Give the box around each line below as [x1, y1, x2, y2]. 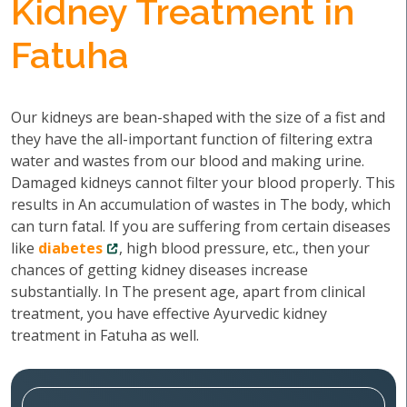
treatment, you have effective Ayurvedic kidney [11, 303, 327, 323]
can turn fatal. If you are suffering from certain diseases [11, 216, 391, 236]
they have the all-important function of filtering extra [11, 129, 372, 149]
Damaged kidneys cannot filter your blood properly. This [11, 173, 395, 193]
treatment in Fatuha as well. [11, 325, 199, 345]
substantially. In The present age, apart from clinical [11, 282, 365, 302]
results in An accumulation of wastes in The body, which [11, 194, 391, 214]
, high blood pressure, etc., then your [119, 238, 370, 258]
